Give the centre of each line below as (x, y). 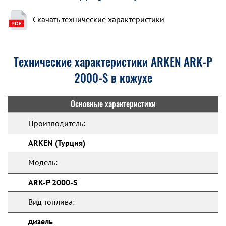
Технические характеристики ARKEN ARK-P (113, 62)
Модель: (43, 162)
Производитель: (57, 123)
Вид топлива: (51, 202)
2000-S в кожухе (113, 78)
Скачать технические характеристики (99, 19)
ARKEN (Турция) (57, 143)
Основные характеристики (113, 104)
